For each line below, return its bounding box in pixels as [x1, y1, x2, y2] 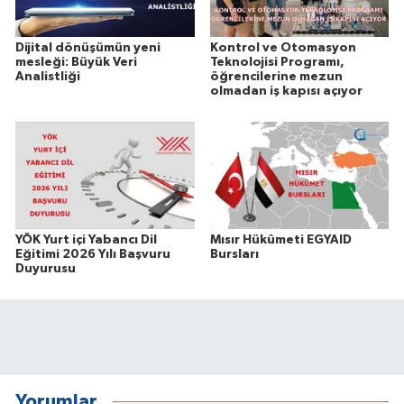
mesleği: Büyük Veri [15, 56, 137, 69]
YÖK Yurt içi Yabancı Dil [15, 234, 157, 247]
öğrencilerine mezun [209, 70, 343, 84]
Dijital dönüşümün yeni [15, 41, 161, 55]
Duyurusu [15, 262, 76, 276]
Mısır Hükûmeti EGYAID [209, 234, 352, 247]
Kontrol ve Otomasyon [209, 41, 356, 55]
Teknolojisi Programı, [209, 56, 344, 69]
